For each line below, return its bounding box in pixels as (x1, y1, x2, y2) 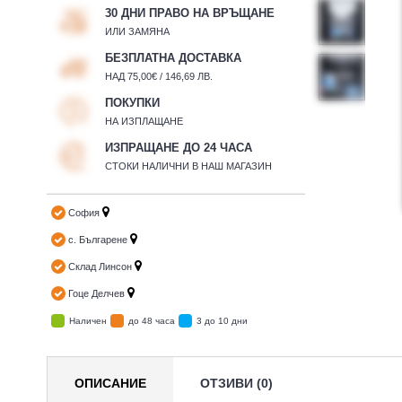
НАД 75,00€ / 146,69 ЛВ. (105, 71, 213, 82)
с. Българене (66, 234, 130, 245)
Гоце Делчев (66, 288, 127, 299)
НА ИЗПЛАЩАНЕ (105, 116, 183, 127)
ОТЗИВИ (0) (200, 376, 273, 390)
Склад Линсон (66, 261, 135, 272)
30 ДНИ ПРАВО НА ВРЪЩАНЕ (105, 6, 275, 20)
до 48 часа (128, 316, 175, 326)
